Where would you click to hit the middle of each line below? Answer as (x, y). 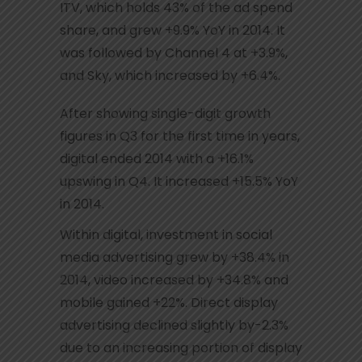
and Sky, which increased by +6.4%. (170, 75)
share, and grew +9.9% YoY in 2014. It (173, 30)
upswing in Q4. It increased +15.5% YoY (179, 181)
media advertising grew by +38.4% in (175, 257)
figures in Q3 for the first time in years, (180, 136)
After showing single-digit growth (165, 113)
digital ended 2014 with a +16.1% (157, 158)
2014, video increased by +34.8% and (174, 280)
